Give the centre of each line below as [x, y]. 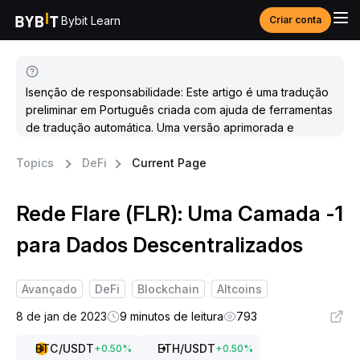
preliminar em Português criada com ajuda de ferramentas [179, 110]
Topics [35, 163]
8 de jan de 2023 [61, 316]
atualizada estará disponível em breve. [128, 145]
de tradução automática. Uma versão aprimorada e [160, 127]
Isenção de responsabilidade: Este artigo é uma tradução [177, 92]
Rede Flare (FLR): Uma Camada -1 [180, 213]
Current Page [169, 163]
